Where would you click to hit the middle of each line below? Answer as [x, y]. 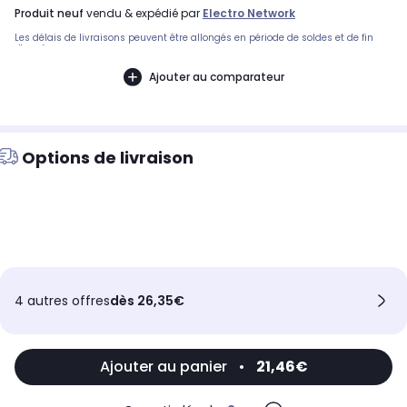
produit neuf [52, 14]
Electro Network [249, 14]
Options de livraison [108, 158]
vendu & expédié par [143, 14]
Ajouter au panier [163, 367]
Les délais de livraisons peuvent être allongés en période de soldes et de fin [194, 38]
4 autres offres [62, 301]
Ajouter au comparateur [216, 76]
